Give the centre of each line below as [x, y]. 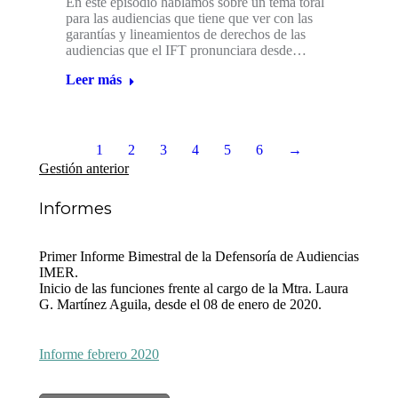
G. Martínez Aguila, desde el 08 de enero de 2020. [180, 305]
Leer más [94, 80]
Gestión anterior [84, 169]
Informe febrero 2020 [99, 354]
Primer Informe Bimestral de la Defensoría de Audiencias [199, 257]
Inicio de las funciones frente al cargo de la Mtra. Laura [194, 289]
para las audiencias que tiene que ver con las [189, 19]
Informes [76, 209]
